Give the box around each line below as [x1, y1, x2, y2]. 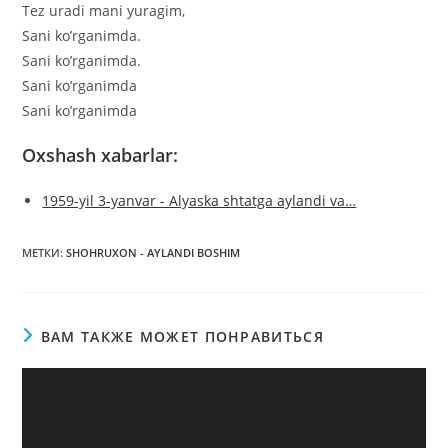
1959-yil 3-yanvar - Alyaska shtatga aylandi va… [42, 191, 357, 211]
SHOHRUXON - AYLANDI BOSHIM [66, 245, 241, 261]
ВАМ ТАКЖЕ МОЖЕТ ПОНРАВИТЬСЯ [40, 327, 324, 347]
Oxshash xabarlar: [22, 143, 179, 168]
